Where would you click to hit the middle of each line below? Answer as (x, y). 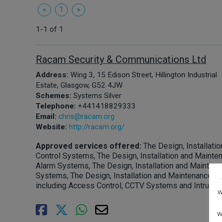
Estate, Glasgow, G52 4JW (79, 85)
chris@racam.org (86, 116)
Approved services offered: (89, 146)
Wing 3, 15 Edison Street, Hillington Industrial (144, 75)
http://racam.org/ (97, 127)
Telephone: (57, 106)
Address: (53, 75)
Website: (52, 127)
